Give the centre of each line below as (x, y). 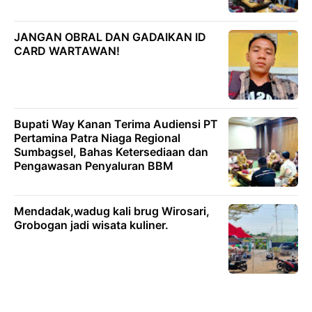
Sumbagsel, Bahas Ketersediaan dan (111, 152)
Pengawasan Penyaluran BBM (94, 166)
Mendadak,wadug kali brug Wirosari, (112, 211)
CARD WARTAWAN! (67, 51)
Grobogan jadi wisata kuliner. (91, 225)
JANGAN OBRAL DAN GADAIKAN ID (110, 37)
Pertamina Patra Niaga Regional (97, 138)
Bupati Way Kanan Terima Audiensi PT (116, 124)
